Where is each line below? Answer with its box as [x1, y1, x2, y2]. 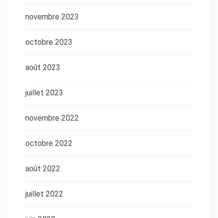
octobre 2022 [25, 138, 73, 148]
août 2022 [25, 163, 60, 173]
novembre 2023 [25, 12, 79, 21]
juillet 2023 [25, 88, 63, 97]
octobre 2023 [25, 37, 73, 47]
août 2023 [25, 62, 60, 72]
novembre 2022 [25, 113, 79, 123]
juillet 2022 [25, 189, 63, 199]
